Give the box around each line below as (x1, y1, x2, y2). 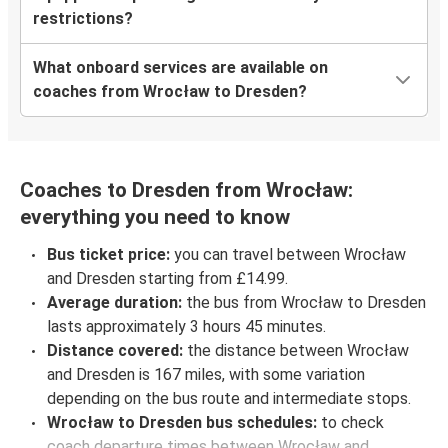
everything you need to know (20, 205, 290, 230)
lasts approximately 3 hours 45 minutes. (47, 317, 326, 337)
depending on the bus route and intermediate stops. (47, 389, 411, 409)
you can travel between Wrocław (170, 245, 406, 265)
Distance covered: (47, 341, 183, 361)
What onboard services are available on (33, 58, 328, 78)
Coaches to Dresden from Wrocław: (20, 178, 353, 203)
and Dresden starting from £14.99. (47, 269, 288, 289)
